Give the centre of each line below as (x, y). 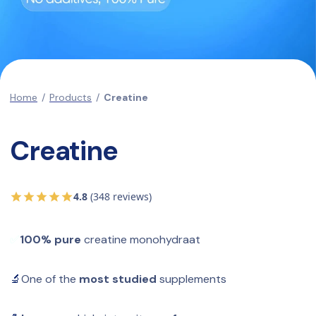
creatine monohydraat (141, 239)
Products (71, 97)
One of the (50, 279)
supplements (192, 279)
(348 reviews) (120, 196)
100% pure (50, 239)
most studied (118, 279)
